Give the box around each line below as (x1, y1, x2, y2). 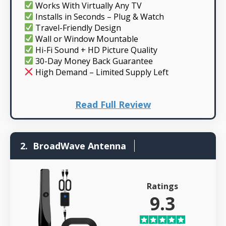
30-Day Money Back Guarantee (33, 55, 153, 67)
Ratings (147, 181, 179, 192)
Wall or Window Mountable (33, 33, 139, 44)
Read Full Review (75, 98, 151, 110)
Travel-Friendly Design (33, 22, 122, 33)
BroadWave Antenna (33, 139, 126, 152)
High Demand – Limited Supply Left (33, 66, 169, 78)
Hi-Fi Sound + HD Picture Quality (33, 44, 158, 55)
